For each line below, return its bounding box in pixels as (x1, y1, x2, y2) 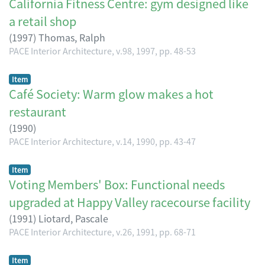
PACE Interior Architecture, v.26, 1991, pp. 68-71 (9, 225, 196, 238)
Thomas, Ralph (38, 30, 105, 44)
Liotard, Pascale (38, 211, 108, 225)
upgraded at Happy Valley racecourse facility (9, 193, 250, 211)
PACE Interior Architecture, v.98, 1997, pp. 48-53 (9, 44, 196, 57)
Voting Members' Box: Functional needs (9, 175, 225, 193)
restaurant (9, 102, 66, 120)
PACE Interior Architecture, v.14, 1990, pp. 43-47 (9, 134, 196, 147)
